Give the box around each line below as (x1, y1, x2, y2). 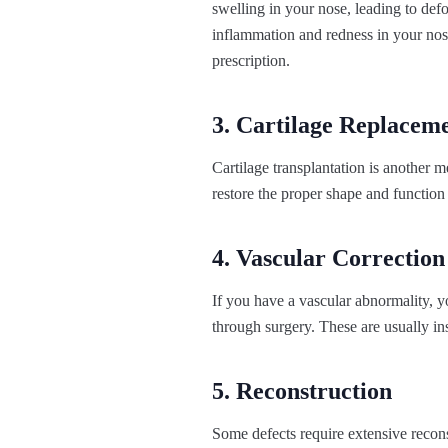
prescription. (212, 52, 290, 70)
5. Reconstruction (212, 378, 392, 405)
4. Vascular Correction (212, 245, 445, 272)
